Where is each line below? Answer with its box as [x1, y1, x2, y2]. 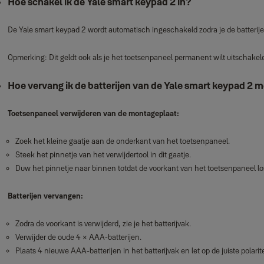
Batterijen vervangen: [7, 191, 83, 200]
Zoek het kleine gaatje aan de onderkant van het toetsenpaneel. [15, 136, 230, 146]
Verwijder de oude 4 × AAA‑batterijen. [15, 232, 141, 242]
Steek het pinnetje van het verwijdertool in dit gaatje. [15, 150, 191, 159]
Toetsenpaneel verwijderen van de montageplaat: [7, 108, 179, 118]
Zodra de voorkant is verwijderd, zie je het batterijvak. [15, 219, 191, 228]
